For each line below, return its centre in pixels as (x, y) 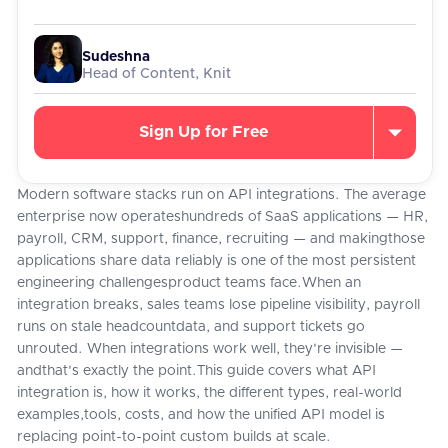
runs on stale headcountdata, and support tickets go (191, 327)
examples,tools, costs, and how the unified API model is (201, 415)
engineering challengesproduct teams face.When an (189, 283)
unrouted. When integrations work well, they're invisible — (210, 349)
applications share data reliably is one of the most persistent (216, 261)
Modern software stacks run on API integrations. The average (221, 195)
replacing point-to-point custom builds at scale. (174, 437)
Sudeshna (116, 57)
